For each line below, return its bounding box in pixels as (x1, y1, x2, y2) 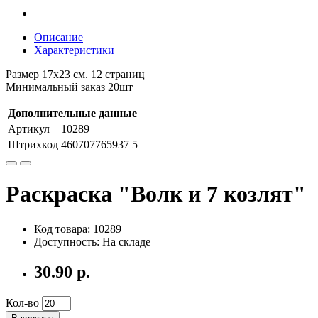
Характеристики (34, 44, 114, 56)
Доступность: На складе (34, 235, 150, 248)
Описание (34, 31, 83, 43)
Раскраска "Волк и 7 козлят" (6, 181, 306, 207)
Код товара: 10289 (34, 222, 121, 235)
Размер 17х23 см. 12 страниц (6, 68, 145, 80)
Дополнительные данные (8, 107, 137, 119)
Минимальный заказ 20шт (6, 81, 133, 93)
